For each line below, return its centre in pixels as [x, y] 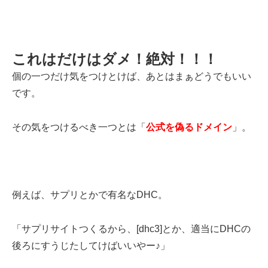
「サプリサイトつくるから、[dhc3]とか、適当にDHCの [131, 229]
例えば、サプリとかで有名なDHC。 [90, 195]
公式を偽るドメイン [189, 127]
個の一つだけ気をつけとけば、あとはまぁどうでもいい [132, 76]
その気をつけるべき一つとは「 [79, 127]
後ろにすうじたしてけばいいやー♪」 [91, 245]
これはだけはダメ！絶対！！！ [115, 59]
